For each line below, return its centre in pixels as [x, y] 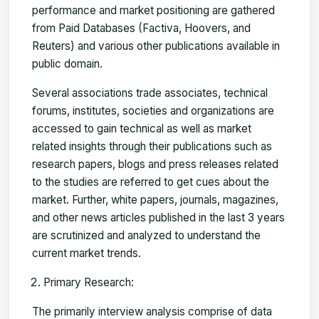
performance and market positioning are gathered [153, 10]
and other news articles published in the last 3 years [158, 217]
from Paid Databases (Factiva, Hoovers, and [141, 28]
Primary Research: [89, 282]
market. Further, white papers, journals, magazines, [155, 199]
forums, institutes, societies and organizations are [153, 110]
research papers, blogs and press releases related [155, 164]
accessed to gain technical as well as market [142, 128]
